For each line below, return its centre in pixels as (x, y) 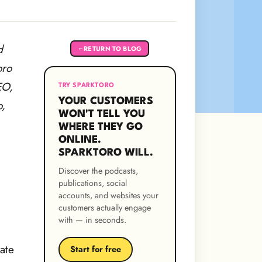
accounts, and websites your (108, 195)
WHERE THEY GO (101, 127)
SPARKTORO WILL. (106, 153)
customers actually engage (105, 207)
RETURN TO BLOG (113, 48)
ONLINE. (80, 140)
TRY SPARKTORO (87, 86)
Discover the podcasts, (98, 170)
